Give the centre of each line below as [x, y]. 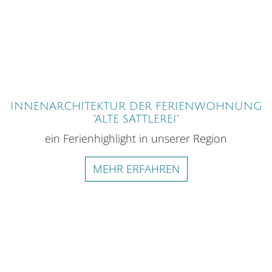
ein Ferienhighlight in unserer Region [136, 139]
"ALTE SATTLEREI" [136, 119]
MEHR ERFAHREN [136, 169]
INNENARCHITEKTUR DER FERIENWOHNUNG [136, 107]
